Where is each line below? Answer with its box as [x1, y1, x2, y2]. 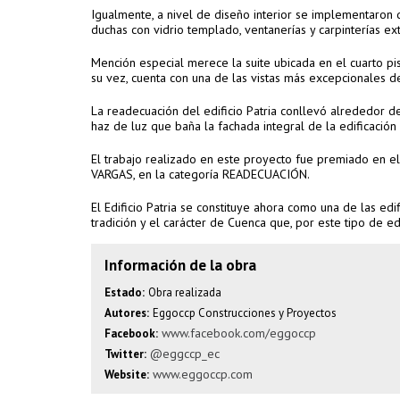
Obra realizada [148, 285, 221, 300]
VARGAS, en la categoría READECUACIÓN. [91, 166, 310, 182]
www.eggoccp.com [153, 366, 253, 382]
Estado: [104, 285, 145, 300]
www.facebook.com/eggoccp [162, 325, 316, 341]
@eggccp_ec [150, 346, 220, 362]
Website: [104, 367, 149, 382]
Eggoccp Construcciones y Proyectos [153, 305, 337, 321]
